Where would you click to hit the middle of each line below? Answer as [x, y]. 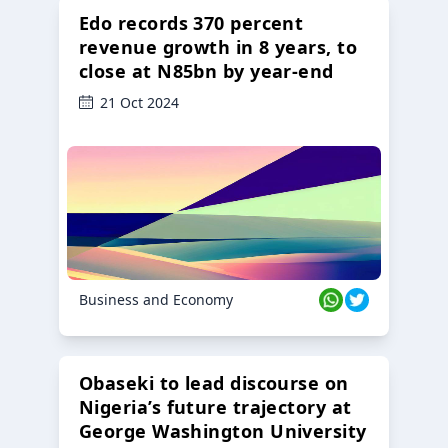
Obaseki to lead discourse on [214, 382]
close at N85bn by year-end [206, 70]
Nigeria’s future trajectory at [215, 406]
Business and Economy [156, 299]
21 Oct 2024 [139, 102]
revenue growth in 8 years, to [218, 46]
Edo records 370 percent [191, 22]
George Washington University [223, 430]
